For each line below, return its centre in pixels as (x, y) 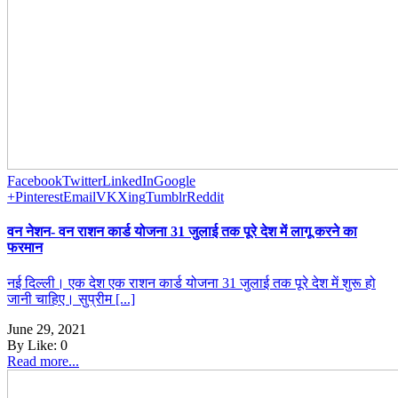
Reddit (205, 197)
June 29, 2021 (47, 329)
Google (175, 181)
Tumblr (166, 197)
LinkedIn (128, 181)
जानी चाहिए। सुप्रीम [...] (71, 298)
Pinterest (39, 197)
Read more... (43, 361)
